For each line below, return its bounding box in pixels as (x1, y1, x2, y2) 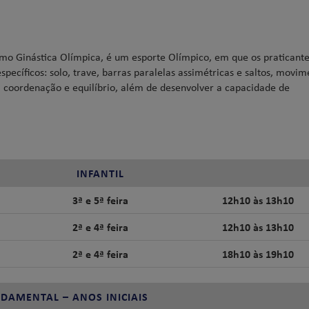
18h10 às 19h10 (221, 246, 294, 261)
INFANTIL (77, 166, 124, 181)
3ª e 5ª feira (72, 192, 128, 208)
